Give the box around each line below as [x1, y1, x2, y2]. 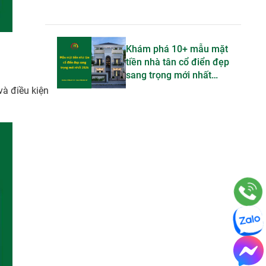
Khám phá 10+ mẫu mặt [126, 43, 228, 55]
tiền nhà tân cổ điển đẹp [126, 56, 229, 68]
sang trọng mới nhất [126, 69, 211, 81]
